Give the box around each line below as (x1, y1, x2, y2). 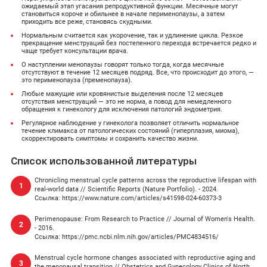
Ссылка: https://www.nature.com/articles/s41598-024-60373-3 (35, 194, 222, 202)
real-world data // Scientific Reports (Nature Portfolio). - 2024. (35, 185, 218, 193)
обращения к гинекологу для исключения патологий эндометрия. (21, 105, 222, 113)
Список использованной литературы (11, 155, 197, 166)
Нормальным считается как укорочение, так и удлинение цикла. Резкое (21, 32, 243, 39)
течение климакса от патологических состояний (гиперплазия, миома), (21, 127, 239, 135)
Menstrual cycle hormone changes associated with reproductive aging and (35, 254, 255, 262)
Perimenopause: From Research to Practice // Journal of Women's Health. (35, 215, 255, 223)
